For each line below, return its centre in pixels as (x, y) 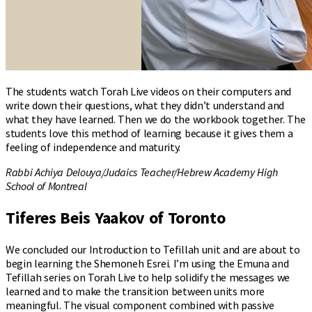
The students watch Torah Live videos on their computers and (149, 92)
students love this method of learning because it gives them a (149, 133)
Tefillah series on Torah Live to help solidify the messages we (148, 278)
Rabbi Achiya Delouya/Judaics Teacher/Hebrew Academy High (142, 172)
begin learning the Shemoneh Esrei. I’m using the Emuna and (147, 264)
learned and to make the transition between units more (135, 291)
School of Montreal (46, 186)
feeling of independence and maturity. (93, 147)
